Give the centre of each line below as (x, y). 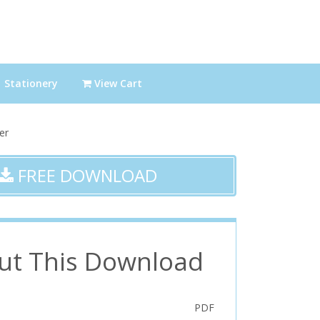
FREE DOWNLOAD (85, 175)
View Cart (117, 83)
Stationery (31, 83)
